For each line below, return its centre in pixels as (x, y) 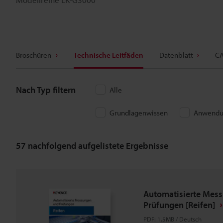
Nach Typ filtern (46, 90)
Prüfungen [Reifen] (179, 205)
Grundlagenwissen (139, 113)
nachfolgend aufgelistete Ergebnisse (97, 145)
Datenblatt (176, 55)
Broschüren (34, 55)
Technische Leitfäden (108, 55)
